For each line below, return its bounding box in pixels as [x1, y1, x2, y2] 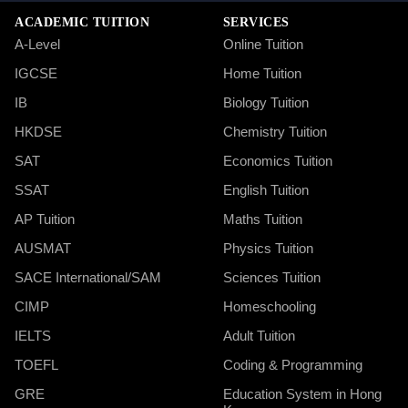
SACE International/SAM [15, 269, 161, 285]
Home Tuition [222, 65, 301, 81]
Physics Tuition [222, 240, 313, 256]
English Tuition [222, 181, 309, 198]
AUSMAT [15, 240, 71, 256]
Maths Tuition [222, 210, 302, 227]
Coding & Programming [222, 356, 362, 372]
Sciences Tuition [222, 269, 321, 285]
